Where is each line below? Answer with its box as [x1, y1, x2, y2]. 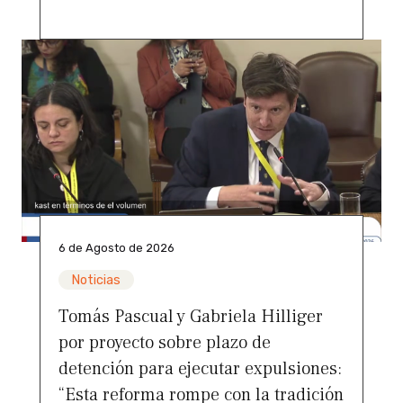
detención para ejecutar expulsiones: [58, 356, 342, 381]
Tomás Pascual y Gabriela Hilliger [58, 304, 323, 328]
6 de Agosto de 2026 [58, 240, 175, 255]
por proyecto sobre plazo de [58, 330, 271, 354]
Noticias [71, 272, 121, 288]
